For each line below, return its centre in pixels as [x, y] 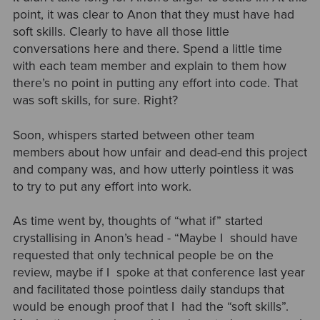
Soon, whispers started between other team [133, 135]
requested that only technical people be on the [143, 255]
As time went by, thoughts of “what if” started [137, 221]
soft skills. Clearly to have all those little [121, 32]
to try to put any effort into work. [104, 186]
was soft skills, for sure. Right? [95, 101]
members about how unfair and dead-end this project [160, 152]
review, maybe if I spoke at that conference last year [159, 272]
